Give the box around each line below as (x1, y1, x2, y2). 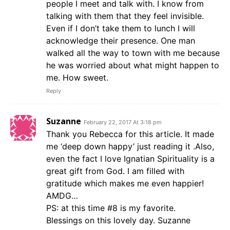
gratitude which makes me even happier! (46, 178, 204, 188)
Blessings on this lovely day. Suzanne (46, 215, 190, 225)
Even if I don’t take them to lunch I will (46, 23, 195, 33)
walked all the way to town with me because (46, 47, 220, 58)
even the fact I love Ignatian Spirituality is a (46, 153, 215, 164)
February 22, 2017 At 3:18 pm (84, 118, 162, 126)
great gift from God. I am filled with (46, 165, 184, 176)
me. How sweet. (46, 72, 108, 83)
